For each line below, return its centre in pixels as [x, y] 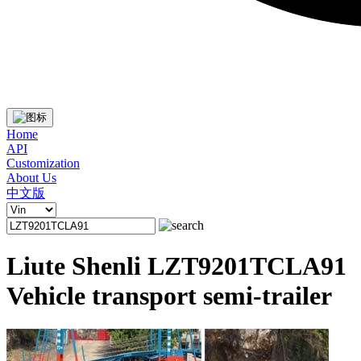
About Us [31, 178]
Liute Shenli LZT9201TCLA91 [176, 266]
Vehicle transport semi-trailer [169, 296]
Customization [43, 163]
